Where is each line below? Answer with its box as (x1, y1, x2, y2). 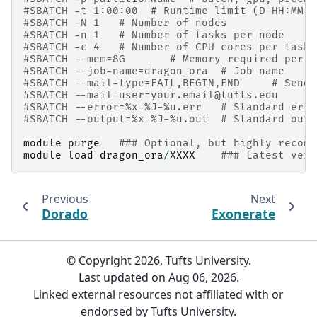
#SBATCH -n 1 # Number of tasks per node (23, 28, 284, 41)
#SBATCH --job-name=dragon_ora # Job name (23, 64, 284, 77)
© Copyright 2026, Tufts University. (66, 253, 251, 268)
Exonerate (211, 204, 275, 222)
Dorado (42, 204, 88, 222)
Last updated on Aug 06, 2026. (78, 270, 239, 285)
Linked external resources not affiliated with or (33, 287, 284, 302)
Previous (41, 190, 88, 207)
